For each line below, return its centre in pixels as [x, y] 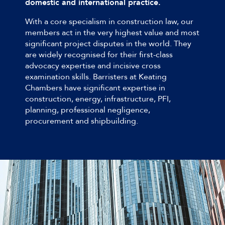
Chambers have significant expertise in [95, 88]
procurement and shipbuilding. [83, 121]
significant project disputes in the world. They [108, 44]
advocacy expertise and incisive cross [93, 66]
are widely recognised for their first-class [99, 55]
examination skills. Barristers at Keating [96, 77]
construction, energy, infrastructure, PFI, [98, 99]
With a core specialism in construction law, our [109, 22]
